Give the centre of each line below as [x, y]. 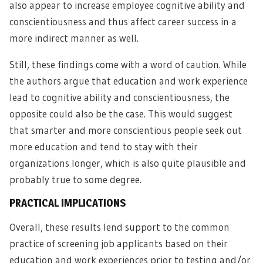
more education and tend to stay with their [104, 146]
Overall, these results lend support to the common [119, 227]
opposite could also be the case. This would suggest [121, 114]
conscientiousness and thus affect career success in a [123, 21]
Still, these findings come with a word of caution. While [128, 64]
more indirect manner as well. [74, 38]
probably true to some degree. [75, 179]
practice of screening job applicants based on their [119, 243]
